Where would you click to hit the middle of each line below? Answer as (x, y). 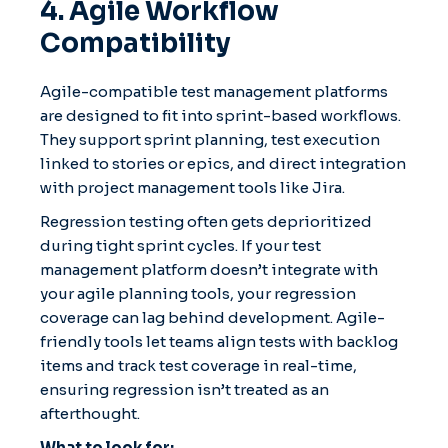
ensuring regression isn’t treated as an (184, 389)
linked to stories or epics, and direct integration (223, 163)
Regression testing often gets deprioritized (206, 221)
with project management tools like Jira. (192, 187)
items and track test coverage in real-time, (198, 365)
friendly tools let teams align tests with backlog (219, 341)
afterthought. (90, 413)
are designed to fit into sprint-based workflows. (220, 115)
